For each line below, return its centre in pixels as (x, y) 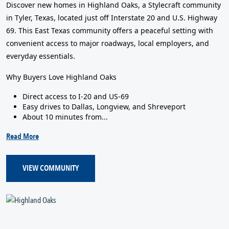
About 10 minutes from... (65, 117)
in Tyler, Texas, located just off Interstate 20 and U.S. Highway (112, 17)
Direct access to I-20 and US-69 (76, 96)
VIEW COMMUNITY (51, 168)
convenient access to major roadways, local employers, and (108, 43)
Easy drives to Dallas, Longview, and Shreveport (104, 106)
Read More (22, 136)
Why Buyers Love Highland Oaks (61, 77)
